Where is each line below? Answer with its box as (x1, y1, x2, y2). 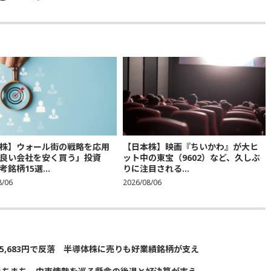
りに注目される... (122, 163, 189, 175)
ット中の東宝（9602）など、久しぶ (122, 152, 260, 164)
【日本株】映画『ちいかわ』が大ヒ (122, 141, 258, 153)
